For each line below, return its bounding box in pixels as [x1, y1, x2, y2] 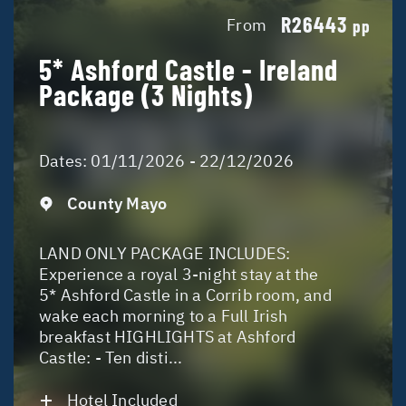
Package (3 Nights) [39, 77, 253, 112]
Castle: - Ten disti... [39, 347, 183, 369]
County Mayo [67, 193, 168, 215]
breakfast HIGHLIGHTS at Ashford [39, 326, 296, 348]
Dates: [39, 150, 92, 172]
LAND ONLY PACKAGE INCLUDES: [39, 243, 291, 265]
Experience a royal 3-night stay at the [39, 264, 319, 285]
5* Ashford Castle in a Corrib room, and [39, 285, 332, 306]
